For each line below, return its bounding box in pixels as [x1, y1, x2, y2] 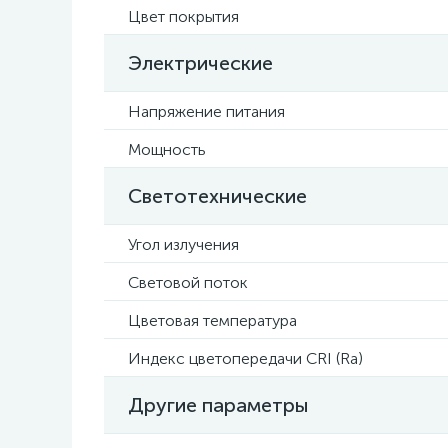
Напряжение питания [128, 102, 285, 121]
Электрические [128, 51, 273, 75]
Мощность [128, 140, 206, 159]
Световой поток [128, 273, 248, 292]
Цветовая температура [128, 311, 297, 330]
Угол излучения [128, 235, 239, 254]
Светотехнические [128, 184, 307, 208]
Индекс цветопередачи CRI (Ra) [128, 349, 363, 368]
